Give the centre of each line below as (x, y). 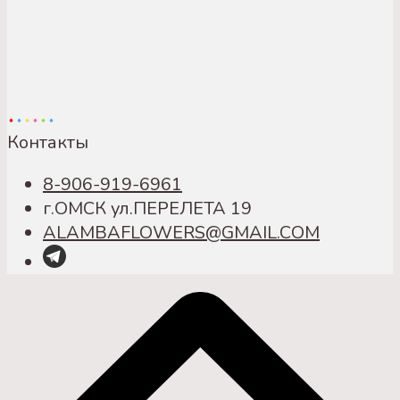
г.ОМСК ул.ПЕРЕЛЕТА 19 (147, 208)
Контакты (48, 142)
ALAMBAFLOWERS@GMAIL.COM (181, 232)
